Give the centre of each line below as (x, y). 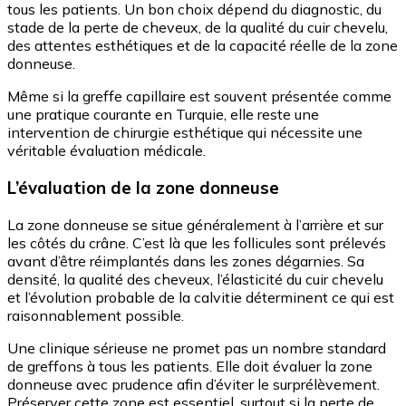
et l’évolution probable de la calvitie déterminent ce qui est (201, 297)
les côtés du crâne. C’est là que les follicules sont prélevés (197, 242)
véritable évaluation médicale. (106, 151)
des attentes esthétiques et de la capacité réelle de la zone (203, 46)
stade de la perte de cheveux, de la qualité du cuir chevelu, (198, 28)
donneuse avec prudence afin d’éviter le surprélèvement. (193, 384)
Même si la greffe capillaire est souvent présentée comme (199, 97)
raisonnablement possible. (96, 315)
